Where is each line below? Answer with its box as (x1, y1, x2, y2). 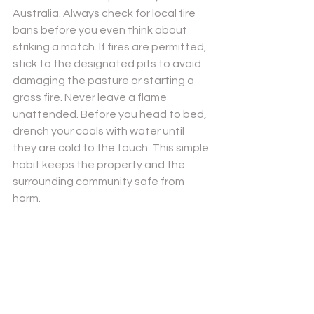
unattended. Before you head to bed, (13, 109, 209, 120)
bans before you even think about (13, 25, 189, 36)
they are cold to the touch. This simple (13, 142, 211, 153)
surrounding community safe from (13, 176, 186, 187)
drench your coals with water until (13, 125, 186, 137)
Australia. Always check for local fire (13, 8, 198, 19)
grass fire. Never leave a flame (13, 92, 169, 103)
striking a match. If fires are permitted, (13, 41, 209, 53)
